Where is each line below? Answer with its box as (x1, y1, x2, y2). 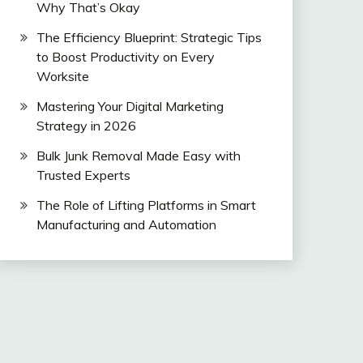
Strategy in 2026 (36, 117, 136, 134)
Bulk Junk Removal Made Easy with (36, 147, 241, 164)
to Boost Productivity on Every (36, 49, 215, 66)
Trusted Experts (36, 166, 130, 183)
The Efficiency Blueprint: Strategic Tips (36, 29, 262, 46)
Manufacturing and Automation (36, 216, 216, 233)
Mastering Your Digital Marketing (36, 97, 224, 114)
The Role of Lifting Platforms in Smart (36, 196, 256, 213)
